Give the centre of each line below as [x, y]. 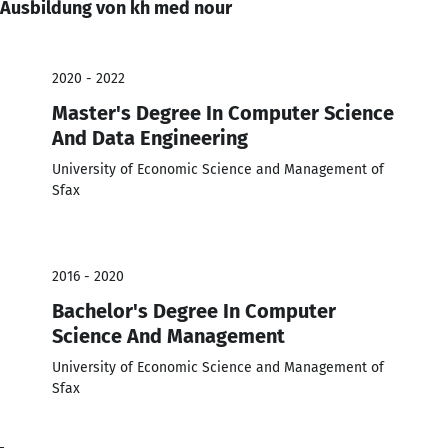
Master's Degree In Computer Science [223, 112]
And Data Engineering [150, 137]
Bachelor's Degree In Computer [194, 310]
